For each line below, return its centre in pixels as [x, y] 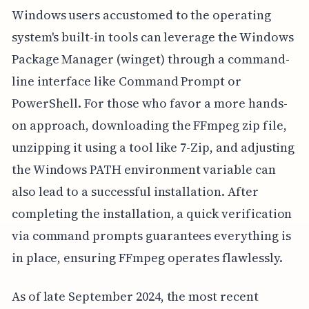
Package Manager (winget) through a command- [150, 59]
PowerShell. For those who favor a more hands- [149, 103]
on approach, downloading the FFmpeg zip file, [149, 125]
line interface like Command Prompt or [127, 81]
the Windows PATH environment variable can [143, 169]
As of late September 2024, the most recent [135, 296]
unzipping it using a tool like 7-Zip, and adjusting [153, 147]
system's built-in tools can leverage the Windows [152, 37]
